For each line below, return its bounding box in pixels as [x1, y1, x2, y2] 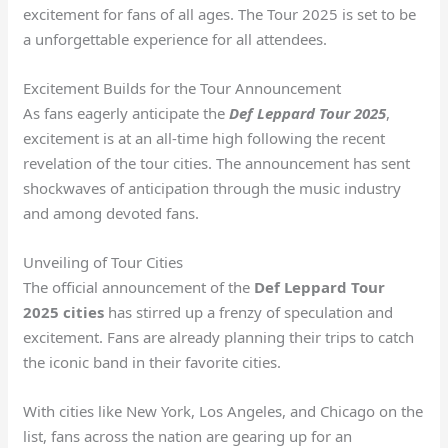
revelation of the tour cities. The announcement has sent [23, 152, 411, 173]
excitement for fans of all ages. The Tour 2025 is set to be [23, 3, 417, 24]
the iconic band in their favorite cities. [23, 351, 282, 372]
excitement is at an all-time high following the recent [23, 127, 386, 148]
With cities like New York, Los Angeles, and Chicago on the [23, 400, 424, 421]
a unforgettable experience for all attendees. [23, 28, 328, 49]
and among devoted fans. [23, 202, 200, 223]
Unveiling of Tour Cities [23, 251, 184, 272]
